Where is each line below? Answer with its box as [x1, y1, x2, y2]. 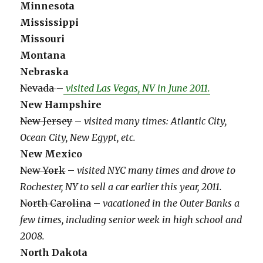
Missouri [20, 33, 65, 45]
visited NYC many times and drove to [77, 164, 236, 177]
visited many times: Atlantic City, [84, 115, 227, 127]
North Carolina [20, 197, 92, 210]
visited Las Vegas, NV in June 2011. [63, 82, 211, 95]
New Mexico [20, 148, 83, 160]
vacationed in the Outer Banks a [103, 197, 240, 210]
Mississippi [20, 16, 79, 29]
